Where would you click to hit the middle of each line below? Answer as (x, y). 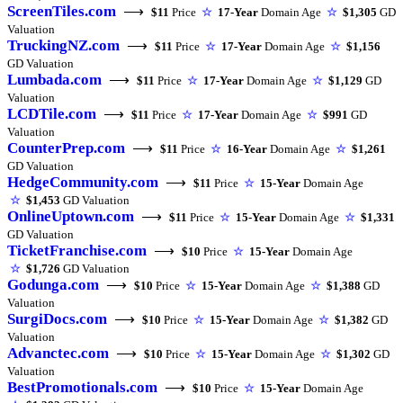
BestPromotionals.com (82, 387)
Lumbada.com (54, 79)
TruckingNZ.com (63, 45)
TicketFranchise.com (77, 250)
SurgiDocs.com (57, 318)
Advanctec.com (58, 353)
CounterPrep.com (66, 148)
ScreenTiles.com (62, 11)
